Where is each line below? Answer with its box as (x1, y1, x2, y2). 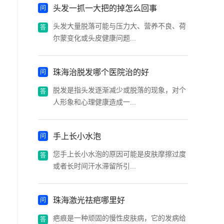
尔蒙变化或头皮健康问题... (53, 34, 136, 42)
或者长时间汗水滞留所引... (53, 162, 136, 170)
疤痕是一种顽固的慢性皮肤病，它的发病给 (53, 214, 186, 222)
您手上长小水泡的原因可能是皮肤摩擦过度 (53, 150, 186, 158)
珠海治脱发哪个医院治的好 (53, 68, 149, 76)
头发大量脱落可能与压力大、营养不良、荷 (53, 22, 186, 30)
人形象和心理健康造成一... (53, 98, 136, 106)
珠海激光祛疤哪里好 (53, 196, 125, 204)
